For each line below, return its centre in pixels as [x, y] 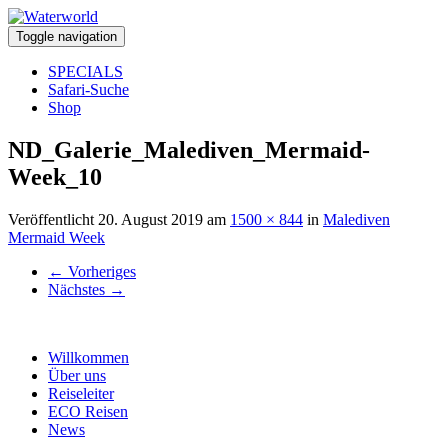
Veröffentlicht [53, 219]
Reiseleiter [81, 393]
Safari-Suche [88, 89]
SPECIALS [85, 71]
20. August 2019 [150, 219]
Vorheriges [100, 271]
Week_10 [55, 176]
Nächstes [78, 289]
